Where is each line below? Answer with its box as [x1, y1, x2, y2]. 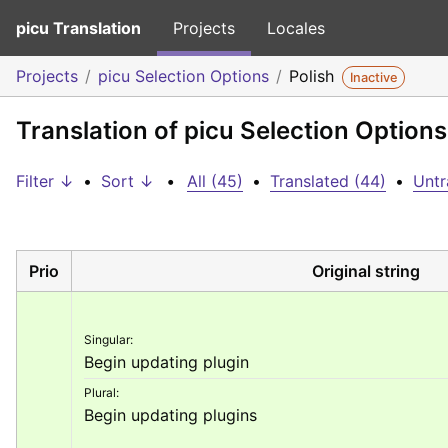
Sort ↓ [101, 171, 154, 191]
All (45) [187, 171, 243, 191]
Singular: [84, 331, 133, 347]
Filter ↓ [16, 171, 74, 191]
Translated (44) [270, 171, 386, 191]
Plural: [84, 384, 119, 400]
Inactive [349, 70, 398, 85]
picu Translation [16, 18, 141, 38]
